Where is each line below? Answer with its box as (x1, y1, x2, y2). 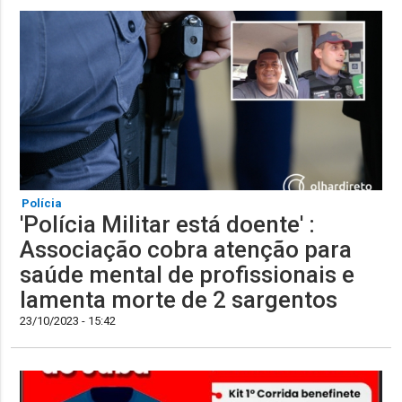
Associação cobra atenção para (20, 236, 353, 264)
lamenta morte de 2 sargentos (20, 286, 338, 314)
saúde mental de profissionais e (20, 261, 355, 289)
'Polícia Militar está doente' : (20, 211, 316, 239)
